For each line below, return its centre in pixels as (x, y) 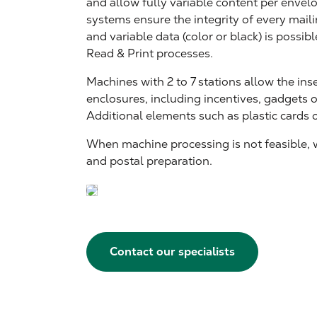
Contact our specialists (172, 252)
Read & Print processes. (150, 53)
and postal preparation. (149, 161)
